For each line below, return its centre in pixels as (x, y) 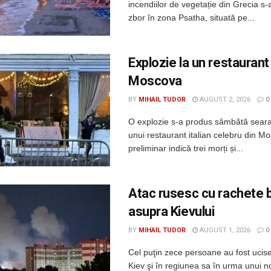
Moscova (155, 81)
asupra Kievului (171, 212)
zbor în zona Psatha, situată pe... (191, 18)
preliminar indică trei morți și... (186, 149)
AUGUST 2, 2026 (224, 100)
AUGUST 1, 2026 (224, 230)
